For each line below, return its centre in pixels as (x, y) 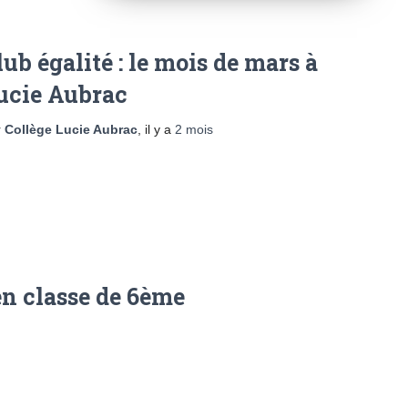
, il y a (156, 129)
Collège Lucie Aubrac (71, 129)
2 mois (194, 129)
